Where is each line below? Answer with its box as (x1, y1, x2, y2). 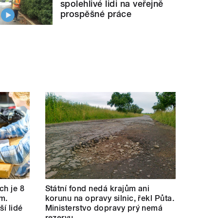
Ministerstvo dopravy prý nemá (45, 203, 163, 213)
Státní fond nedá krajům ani (45, 184, 150, 194)
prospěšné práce (60, 9, 132, 19)
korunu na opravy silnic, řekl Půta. (45, 194, 175, 203)
